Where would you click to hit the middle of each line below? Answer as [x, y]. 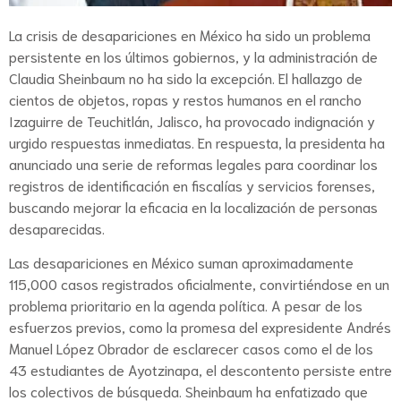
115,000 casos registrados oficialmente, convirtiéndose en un [199, 283]
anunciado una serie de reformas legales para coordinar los [193, 163]
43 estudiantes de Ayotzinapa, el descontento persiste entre [200, 369]
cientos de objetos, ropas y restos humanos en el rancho [185, 98]
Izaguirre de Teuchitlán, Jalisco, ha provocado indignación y [192, 120]
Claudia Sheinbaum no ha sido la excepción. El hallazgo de [186, 77]
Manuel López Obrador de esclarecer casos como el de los [191, 347]
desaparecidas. [57, 227]
